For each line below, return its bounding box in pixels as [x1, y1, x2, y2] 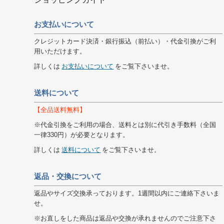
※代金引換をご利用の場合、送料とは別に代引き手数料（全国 [34, 121, 216, 128]
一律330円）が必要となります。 [34, 131, 129, 138]
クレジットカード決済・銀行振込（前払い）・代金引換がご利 [34, 37, 216, 45]
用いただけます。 [34, 47, 86, 55]
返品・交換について [34, 172, 102, 180]
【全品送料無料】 [34, 106, 86, 113]
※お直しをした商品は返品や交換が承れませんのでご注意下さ [34, 214, 216, 222]
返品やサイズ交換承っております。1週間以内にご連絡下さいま [34, 189, 220, 197]
